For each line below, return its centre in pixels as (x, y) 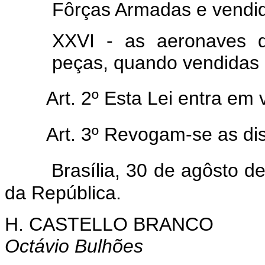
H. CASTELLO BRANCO (109, 224)
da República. (63, 193)
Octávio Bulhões (74, 246)
